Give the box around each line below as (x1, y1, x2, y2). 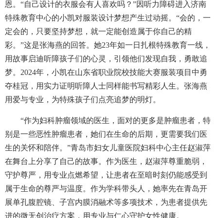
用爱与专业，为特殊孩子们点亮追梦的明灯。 (5, 95, 161, 104)
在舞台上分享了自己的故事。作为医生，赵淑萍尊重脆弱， (5, 157, 207, 165)
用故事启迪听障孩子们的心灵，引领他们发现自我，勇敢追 (5, 54, 207, 63)
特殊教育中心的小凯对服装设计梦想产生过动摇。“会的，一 (5, 14, 211, 22)
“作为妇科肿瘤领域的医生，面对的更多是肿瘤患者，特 (5, 116, 211, 125)
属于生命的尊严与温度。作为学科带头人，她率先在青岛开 (5, 184, 207, 193)
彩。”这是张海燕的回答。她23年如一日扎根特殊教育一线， (5, 41, 211, 49)
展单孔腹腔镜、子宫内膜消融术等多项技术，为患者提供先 (5, 198, 207, 206)
